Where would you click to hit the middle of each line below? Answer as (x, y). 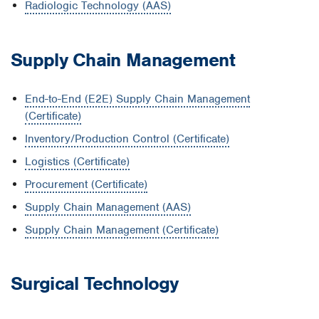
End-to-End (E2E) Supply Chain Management (137, 99)
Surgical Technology (97, 284)
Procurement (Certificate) (86, 184)
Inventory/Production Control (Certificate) (127, 138)
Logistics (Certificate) (77, 161)
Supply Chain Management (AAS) (108, 207)
